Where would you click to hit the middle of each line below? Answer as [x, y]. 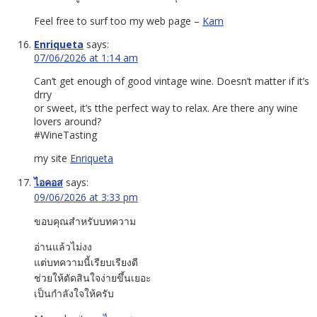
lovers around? [68, 121]
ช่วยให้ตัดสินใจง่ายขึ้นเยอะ [93, 277]
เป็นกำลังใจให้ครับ [74, 293]
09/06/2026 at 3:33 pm [86, 197]
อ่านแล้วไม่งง [63, 246]
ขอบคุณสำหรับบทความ [85, 221]
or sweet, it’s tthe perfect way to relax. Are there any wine [166, 108]
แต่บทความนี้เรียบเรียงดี [86, 262]
